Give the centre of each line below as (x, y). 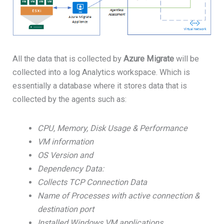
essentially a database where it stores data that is (100, 85)
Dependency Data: (70, 169)
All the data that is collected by (68, 58)
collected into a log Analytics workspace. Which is (101, 72)
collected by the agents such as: (70, 99)
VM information (65, 142)
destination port (65, 209)
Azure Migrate (150, 58)
